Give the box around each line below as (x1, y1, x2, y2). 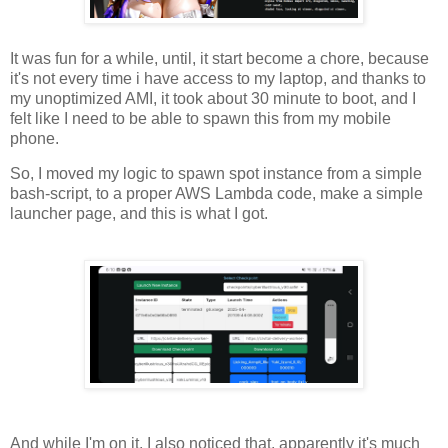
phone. (10, 129, 59, 147)
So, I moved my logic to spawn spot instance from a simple (10, 165, 422, 183)
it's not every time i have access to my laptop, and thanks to (10, 69, 426, 87)
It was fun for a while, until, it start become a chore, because (10, 49, 429, 67)
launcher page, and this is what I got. (10, 205, 268, 223)
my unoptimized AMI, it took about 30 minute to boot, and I (10, 89, 416, 107)
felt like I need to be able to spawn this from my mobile (10, 109, 391, 127)
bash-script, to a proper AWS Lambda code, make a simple (10, 185, 423, 203)
